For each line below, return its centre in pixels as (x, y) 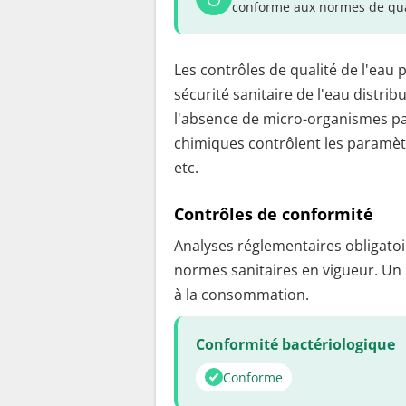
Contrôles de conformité (274, 214)
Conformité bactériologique (295, 344)
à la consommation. (242, 294)
